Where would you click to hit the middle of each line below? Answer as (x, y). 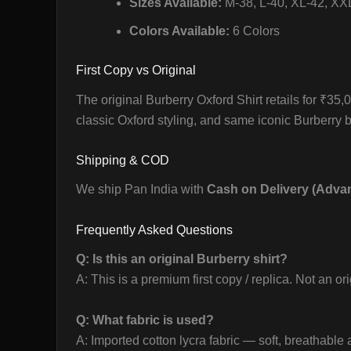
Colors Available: (179, 31)
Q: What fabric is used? (145, 320)
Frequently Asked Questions (154, 230)
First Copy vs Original (136, 71)
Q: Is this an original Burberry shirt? (182, 259)
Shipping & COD (123, 161)
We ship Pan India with (141, 190)
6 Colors (255, 31)
